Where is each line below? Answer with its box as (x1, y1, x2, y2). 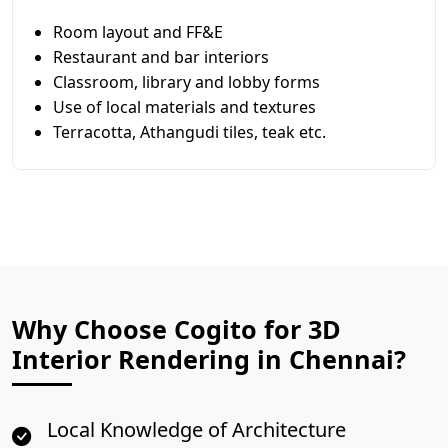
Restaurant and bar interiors (53, 46, 269, 68)
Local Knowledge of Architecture (47, 416, 346, 443)
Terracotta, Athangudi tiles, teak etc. (53, 121, 326, 143)
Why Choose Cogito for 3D (12, 312, 341, 346)
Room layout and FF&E (53, 21, 223, 43)
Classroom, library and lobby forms (53, 71, 320, 93)
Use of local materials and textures (53, 96, 316, 118)
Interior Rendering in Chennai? (12, 342, 406, 376)
